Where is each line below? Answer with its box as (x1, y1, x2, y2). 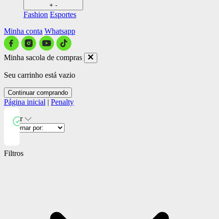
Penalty (51, 97, 74, 106)
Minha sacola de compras (4, 53, 82, 62)
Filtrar (4, 114, 24, 123)
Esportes (50, 10, 76, 19)
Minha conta (4, 26, 43, 35)
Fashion (23, 10, 48, 19)
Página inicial (4, 97, 45, 106)
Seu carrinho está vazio (4, 70, 75, 79)
